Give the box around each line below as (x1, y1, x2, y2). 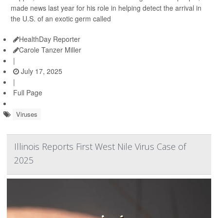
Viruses (16, 109, 37, 119)
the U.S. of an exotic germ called (11, 14, 111, 23)
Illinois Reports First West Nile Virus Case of (14, 141, 186, 152)
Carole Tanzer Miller (19, 45, 81, 54)
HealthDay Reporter (19, 34, 80, 44)
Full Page (13, 88, 42, 97)
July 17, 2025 (19, 66, 62, 76)
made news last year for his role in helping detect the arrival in (11, 3, 201, 13)
